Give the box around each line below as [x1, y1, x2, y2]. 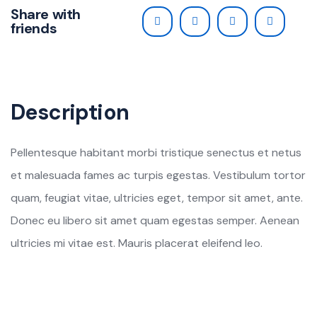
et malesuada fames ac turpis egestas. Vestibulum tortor [11, 167, 306, 183]
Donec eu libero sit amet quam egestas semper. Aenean [11, 212, 299, 228]
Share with [11, 5, 81, 24]
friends [11, 19, 57, 38]
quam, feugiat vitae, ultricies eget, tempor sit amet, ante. [11, 190, 303, 205]
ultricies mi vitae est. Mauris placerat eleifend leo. [11, 235, 263, 250]
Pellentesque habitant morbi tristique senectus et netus [11, 144, 301, 160]
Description [11, 98, 129, 126]
